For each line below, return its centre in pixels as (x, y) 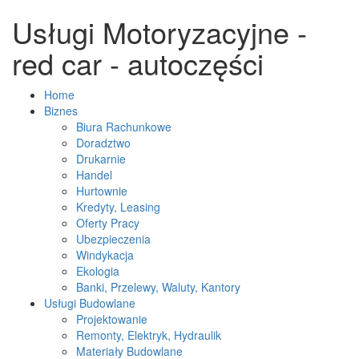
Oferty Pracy (108, 223)
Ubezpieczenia (113, 239)
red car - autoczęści (138, 63)
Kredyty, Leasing (118, 207)
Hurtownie (102, 191)
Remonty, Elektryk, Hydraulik (149, 335)
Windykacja (105, 255)
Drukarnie (101, 159)
